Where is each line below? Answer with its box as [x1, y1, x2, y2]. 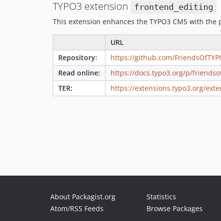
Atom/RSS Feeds [50, 204, 104, 213]
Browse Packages [147, 204, 203, 213]
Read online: [58, 68, 100, 78]
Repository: [58, 53, 97, 63]
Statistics [147, 192, 176, 201]
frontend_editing [134, 2, 213, 12]
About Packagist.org [50, 192, 115, 201]
